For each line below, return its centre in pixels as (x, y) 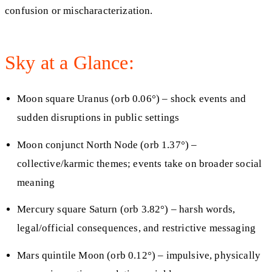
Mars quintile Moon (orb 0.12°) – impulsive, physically (139, 255)
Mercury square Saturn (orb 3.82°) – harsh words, (126, 209)
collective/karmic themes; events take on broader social (140, 163)
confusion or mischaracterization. (79, 11)
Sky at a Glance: (70, 63)
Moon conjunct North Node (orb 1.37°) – (107, 144)
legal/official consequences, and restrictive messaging (137, 228)
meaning (36, 182)
